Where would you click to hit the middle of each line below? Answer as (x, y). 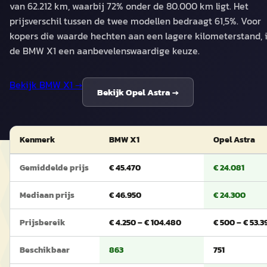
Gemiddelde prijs (54, 168)
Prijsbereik (43, 223)
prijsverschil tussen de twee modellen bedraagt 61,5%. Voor (135, 21)
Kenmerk (38, 140)
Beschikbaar (45, 250)
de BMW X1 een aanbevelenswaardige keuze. (105, 51)
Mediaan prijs (47, 195)
